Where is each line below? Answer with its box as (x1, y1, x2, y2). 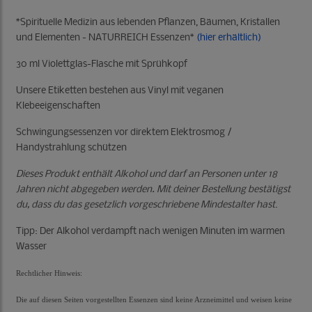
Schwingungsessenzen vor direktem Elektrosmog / (16, 127, 232, 139)
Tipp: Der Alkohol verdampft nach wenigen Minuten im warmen (16, 226, 285, 237)
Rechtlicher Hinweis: (16, 270, 82, 278)
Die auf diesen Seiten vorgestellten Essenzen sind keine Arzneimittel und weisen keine (16, 296, 292, 304)
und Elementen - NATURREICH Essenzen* (16, 33, 196, 44)
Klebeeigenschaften (16, 101, 100, 112)
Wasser (16, 242, 47, 253)
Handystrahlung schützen (16, 143, 127, 154)
